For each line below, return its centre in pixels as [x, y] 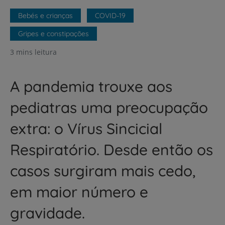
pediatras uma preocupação [109, 107]
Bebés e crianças [45, 16]
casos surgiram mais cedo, [103, 171]
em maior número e [79, 192]
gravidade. [47, 213]
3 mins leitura [33, 52]
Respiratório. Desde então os [111, 150]
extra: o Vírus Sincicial [86, 129]
